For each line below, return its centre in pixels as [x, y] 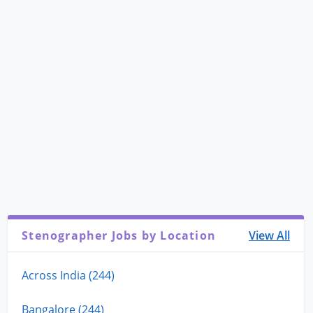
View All [269, 235]
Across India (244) [68, 275]
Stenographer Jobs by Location [119, 235]
